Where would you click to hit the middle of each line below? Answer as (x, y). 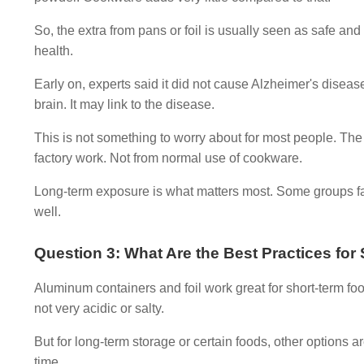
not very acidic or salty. (99, 308)
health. (54, 51)
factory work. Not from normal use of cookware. (168, 158)
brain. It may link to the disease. (124, 104)
